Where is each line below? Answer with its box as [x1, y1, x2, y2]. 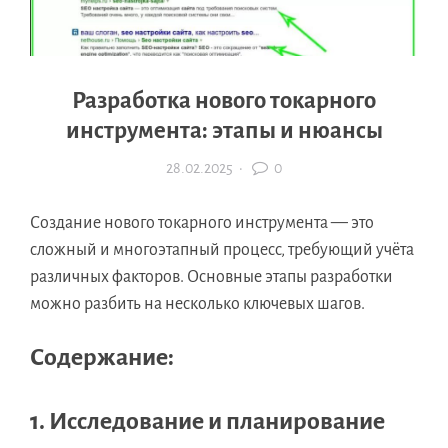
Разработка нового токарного [72, 88, 376, 114]
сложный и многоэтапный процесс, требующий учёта [30, 241, 414, 260]
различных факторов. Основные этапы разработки [30, 268, 393, 287]
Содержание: [30, 344, 174, 371]
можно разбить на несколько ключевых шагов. [30, 295, 365, 314]
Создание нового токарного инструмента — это [30, 214, 374, 233]
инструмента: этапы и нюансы [65, 118, 383, 144]
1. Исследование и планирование [30, 408, 385, 435]
